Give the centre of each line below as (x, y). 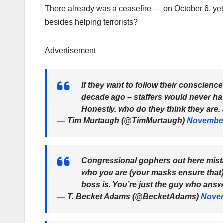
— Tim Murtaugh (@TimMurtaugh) (122, 121)
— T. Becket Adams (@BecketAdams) (129, 197)
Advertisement (70, 51)
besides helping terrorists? (92, 22)
